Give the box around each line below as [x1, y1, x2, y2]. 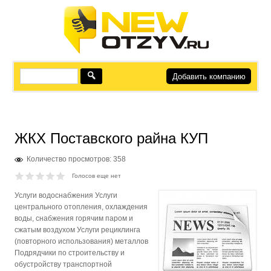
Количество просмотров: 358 [27, 155, 126, 163]
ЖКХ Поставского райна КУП [15, 130, 209, 146]
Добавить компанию [172, 71, 246, 81]
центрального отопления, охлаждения [15, 203, 148, 211]
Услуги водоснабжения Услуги [15, 191, 118, 200]
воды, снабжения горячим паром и [15, 214, 134, 223]
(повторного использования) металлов [15, 237, 149, 246]
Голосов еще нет [72, 172, 122, 179]
